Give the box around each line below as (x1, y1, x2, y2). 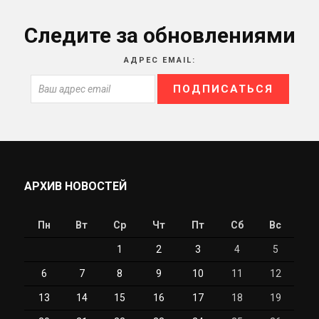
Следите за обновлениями (23, 22, 296, 48)
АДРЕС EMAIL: (123, 56, 196, 66)
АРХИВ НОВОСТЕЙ (24, 179, 127, 193)
